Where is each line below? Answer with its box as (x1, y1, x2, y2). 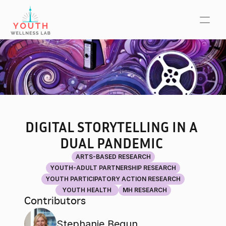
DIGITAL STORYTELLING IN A (25, 119, 198, 135)
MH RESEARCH (122, 186, 167, 194)
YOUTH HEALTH (62, 186, 111, 194)
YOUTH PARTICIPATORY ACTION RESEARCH (45, 175, 181, 183)
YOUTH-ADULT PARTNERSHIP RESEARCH (50, 164, 176, 172)
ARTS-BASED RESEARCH (75, 153, 151, 160)
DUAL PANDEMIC (60, 135, 166, 151)
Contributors (24, 196, 86, 207)
